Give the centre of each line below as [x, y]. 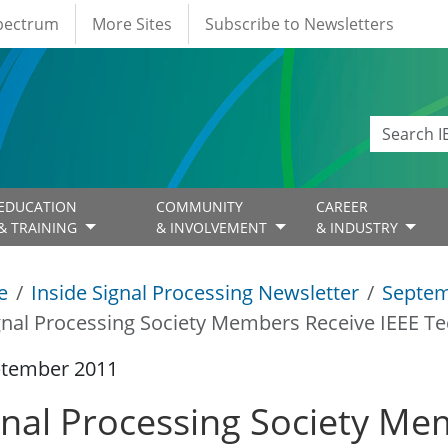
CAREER [341, 207]
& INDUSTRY [358, 228]
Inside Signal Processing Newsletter [195, 293]
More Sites [132, 24]
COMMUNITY [200, 207]
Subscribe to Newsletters [299, 24]
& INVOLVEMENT [214, 228]
